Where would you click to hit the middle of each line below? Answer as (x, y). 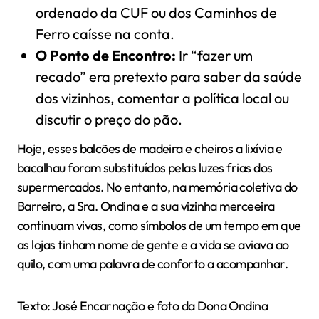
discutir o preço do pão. (109, 119)
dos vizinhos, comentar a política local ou (162, 98)
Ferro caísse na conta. (105, 33)
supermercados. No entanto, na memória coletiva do (157, 187)
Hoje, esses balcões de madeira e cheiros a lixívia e (150, 149)
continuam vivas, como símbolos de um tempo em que (159, 226)
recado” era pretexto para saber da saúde (168, 76)
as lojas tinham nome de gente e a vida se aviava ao (153, 245)
